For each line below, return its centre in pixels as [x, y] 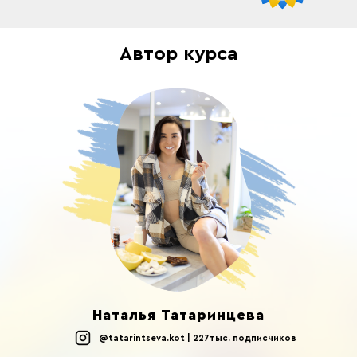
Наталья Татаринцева [178, 315]
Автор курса [178, 54]
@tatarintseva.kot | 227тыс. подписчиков [198, 338]
